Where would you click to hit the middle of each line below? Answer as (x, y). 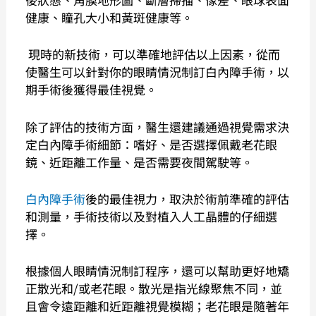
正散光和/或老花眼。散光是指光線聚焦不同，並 (154, 288)
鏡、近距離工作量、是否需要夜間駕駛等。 (140, 162)
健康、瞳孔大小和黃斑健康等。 (110, 18)
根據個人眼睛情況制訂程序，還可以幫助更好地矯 (158, 271)
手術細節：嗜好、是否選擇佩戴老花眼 (176, 144)
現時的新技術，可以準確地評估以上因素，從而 (153, 54)
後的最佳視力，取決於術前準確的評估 (188, 198)
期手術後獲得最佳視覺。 (92, 90)
